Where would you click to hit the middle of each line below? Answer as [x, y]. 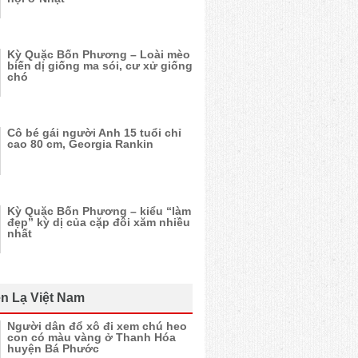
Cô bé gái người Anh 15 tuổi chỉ [94, 133]
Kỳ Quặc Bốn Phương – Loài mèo [99, 54]
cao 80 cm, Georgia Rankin [80, 144]
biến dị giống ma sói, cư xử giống [100, 66]
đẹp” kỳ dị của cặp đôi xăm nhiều [99, 222]
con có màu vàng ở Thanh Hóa [91, 337]
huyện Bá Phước [53, 348]
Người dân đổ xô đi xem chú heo [97, 326]
